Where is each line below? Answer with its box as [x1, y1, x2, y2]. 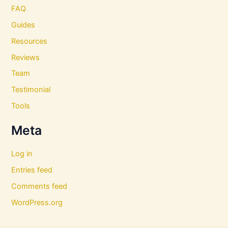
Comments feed [11, 181, 68, 191]
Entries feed [11, 165, 53, 175]
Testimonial [11, 85, 51, 95]
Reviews [11, 52, 40, 62]
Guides [11, 20, 36, 30]
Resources [11, 36, 48, 46]
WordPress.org [11, 197, 63, 207]
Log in [11, 149, 33, 158]
